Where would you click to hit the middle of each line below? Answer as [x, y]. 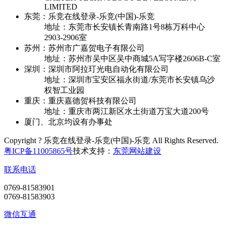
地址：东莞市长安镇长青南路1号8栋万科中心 [125, 27]
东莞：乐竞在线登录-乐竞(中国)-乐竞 [89, 16]
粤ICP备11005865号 [38, 151]
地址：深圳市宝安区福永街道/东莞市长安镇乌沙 [130, 79]
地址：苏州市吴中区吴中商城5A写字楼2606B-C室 [132, 58]
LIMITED [61, 7]
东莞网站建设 [137, 151]
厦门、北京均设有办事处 [68, 122]
